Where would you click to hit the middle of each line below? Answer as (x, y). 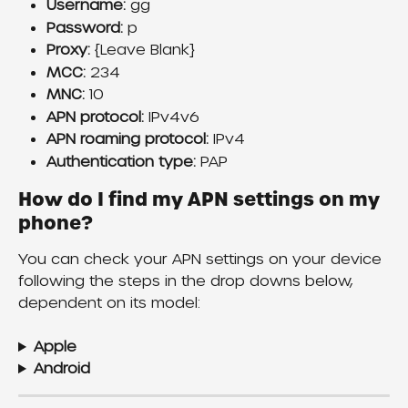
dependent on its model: (109, 303)
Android (61, 369)
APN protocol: (95, 117)
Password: (85, 27)
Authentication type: (123, 161)
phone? (56, 224)
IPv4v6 (172, 117)
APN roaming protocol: (127, 139)
